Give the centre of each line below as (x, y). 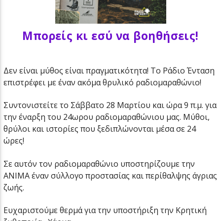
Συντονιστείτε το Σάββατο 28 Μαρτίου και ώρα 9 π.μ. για (110, 105)
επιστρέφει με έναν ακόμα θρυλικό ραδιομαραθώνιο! (103, 82)
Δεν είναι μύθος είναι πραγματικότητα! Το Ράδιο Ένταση (109, 70)
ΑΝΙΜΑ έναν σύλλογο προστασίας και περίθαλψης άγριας (110, 175)
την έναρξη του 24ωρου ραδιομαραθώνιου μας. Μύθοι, (107, 117)
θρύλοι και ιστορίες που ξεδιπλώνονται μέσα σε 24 (100, 129)
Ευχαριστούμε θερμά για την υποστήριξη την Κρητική (105, 210)
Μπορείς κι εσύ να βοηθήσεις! (110, 36)
